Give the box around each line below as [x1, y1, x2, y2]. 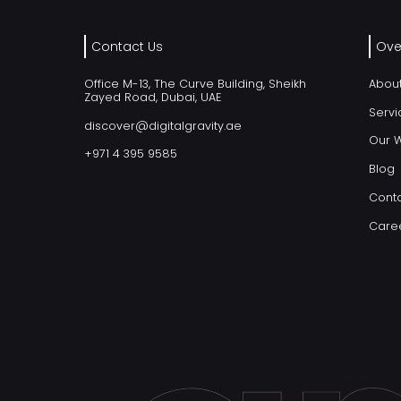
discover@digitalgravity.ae [84, 117, 243, 133]
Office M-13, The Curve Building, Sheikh [84, 75, 307, 91]
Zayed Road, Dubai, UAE [84, 89, 222, 105]
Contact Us [91, 37, 164, 55]
